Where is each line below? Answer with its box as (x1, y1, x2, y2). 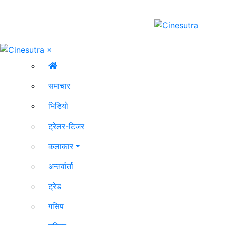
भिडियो (48, 101, 68, 111)
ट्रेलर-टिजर (48, 121, 84, 132)
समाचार (48, 81, 70, 91)
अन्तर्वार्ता (48, 161, 73, 172)
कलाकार (48, 141, 73, 152)
